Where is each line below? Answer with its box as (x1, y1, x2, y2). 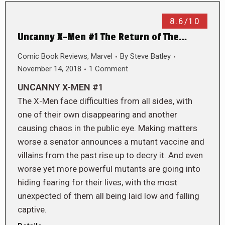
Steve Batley (130, 52, 171, 61)
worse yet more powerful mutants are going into (18, 164, 200, 174)
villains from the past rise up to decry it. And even (18, 150, 203, 160)
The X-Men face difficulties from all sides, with (18, 96, 192, 106)
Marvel (91, 52, 113, 61)
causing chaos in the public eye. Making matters (18, 123, 197, 133)
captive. (18, 204, 47, 214)
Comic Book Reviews (18, 52, 87, 61)
